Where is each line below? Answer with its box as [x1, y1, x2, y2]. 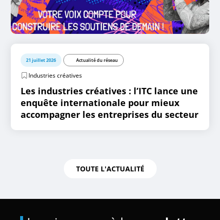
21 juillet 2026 [26, 57, 56, 63]
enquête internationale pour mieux [21, 97, 180, 109]
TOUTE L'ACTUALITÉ [76, 164, 144, 173]
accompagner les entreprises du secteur [21, 109, 199, 120]
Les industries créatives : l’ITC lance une [21, 85, 198, 97]
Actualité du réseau [76, 57, 118, 63]
